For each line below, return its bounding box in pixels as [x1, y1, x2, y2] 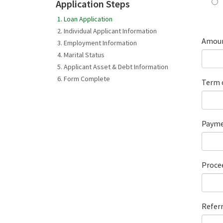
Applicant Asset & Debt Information [64, 62, 168, 71]
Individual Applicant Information [64, 26, 157, 35]
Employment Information [64, 38, 137, 47]
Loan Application [64, 14, 112, 23]
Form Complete [64, 74, 110, 83]
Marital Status [64, 50, 105, 59]
